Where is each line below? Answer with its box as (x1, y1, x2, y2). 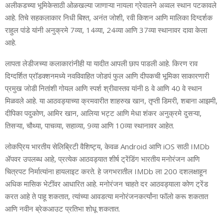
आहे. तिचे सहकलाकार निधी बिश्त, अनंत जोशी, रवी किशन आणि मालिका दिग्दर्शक (5, 12, 213, 22)
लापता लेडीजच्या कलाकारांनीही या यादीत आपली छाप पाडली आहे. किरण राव (5, 58, 198, 68)
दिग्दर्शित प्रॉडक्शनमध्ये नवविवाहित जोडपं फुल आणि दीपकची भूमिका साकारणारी (5, 70, 209, 81)
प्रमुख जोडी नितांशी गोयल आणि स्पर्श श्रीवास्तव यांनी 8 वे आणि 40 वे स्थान (5, 83, 202, 93)
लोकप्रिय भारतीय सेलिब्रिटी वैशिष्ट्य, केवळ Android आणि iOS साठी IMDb (5, 141, 210, 151)
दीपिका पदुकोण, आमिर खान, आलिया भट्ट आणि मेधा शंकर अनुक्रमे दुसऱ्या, (5, 108, 202, 118)
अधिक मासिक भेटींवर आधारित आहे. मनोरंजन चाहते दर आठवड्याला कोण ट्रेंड (5, 178, 208, 189)
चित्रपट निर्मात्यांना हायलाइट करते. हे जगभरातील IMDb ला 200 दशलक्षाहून (5, 166, 207, 176)
